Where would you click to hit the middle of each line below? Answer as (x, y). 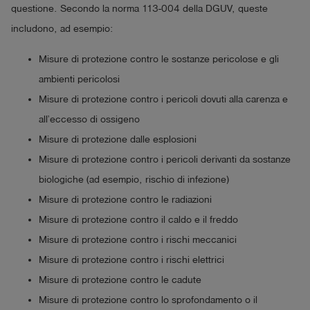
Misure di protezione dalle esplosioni (118, 140)
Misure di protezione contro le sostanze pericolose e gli (159, 60)
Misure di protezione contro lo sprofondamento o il (148, 300)
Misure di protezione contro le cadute (120, 280)
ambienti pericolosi (79, 80)
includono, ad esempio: (62, 29)
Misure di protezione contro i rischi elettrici (131, 260)
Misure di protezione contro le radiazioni (125, 200)
